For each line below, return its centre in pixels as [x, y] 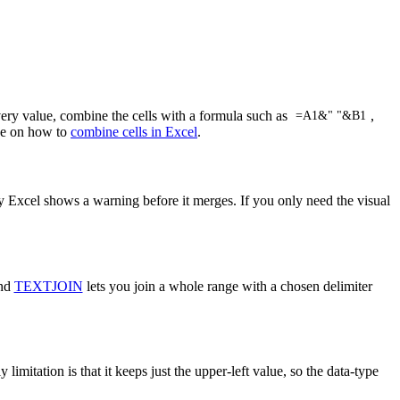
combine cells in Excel [134, 131]
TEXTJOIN [48, 286]
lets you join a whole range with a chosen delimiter [227, 286]
